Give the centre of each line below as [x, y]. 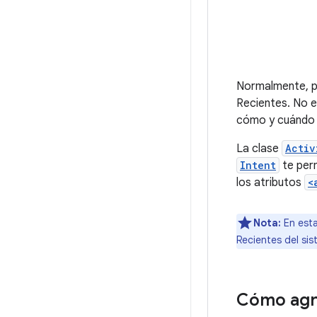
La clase [259, 148]
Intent [258, 165]
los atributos [270, 182]
